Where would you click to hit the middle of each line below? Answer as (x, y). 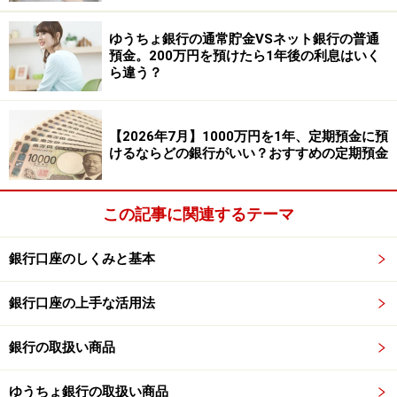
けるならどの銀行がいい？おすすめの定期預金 (249, 153)
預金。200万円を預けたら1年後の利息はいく (245, 56)
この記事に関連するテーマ (198, 214)
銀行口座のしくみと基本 (82, 259)
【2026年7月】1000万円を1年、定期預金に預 (249, 136)
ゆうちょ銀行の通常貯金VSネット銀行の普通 (244, 39)
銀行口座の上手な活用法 (82, 304)
